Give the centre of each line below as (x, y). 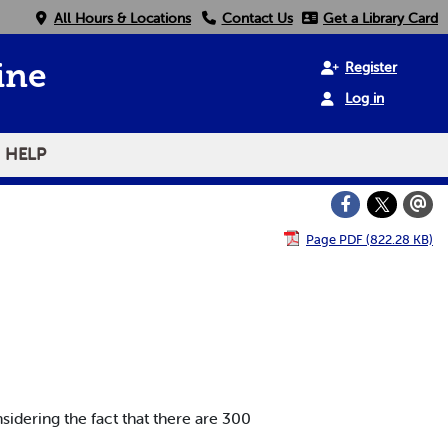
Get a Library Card (380, 18)
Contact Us (257, 18)
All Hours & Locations (122, 18)
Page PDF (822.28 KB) (369, 239)
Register (371, 67)
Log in (364, 98)
